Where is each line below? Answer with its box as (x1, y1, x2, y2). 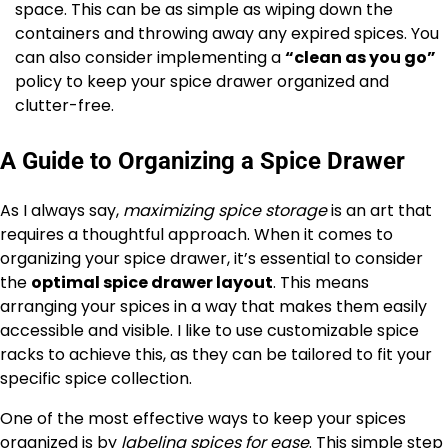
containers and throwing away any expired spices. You (15, 22, 439, 46)
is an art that (327, 198, 432, 222)
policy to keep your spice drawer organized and (15, 70, 389, 94)
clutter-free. (15, 94, 114, 118)
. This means (273, 270, 369, 294)
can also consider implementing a (15, 46, 285, 70)
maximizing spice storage (123, 198, 327, 222)
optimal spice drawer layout (31, 270, 273, 294)
